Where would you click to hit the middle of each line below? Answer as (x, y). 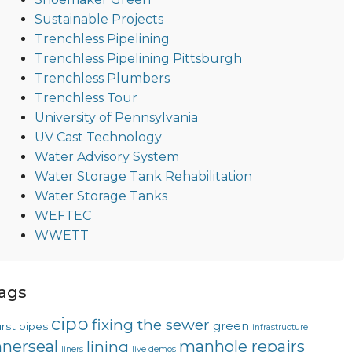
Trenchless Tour (86, 97)
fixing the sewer (150, 324)
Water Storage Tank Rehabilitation (143, 176)
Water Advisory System (106, 156)
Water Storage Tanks (101, 196)
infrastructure (280, 327)
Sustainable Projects (99, 19)
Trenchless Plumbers (102, 78)
